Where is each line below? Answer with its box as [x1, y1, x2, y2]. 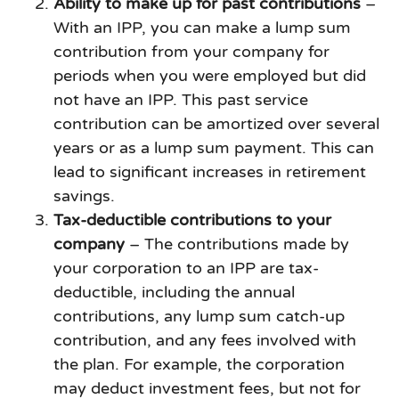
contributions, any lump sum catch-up [53, 306, 345, 327]
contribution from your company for [53, 42, 330, 62]
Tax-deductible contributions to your [53, 210, 331, 231]
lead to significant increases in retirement [53, 162, 366, 183]
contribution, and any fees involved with [53, 330, 356, 351]
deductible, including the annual [53, 282, 295, 303]
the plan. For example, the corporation [53, 354, 345, 375]
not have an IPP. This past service [53, 90, 308, 110]
